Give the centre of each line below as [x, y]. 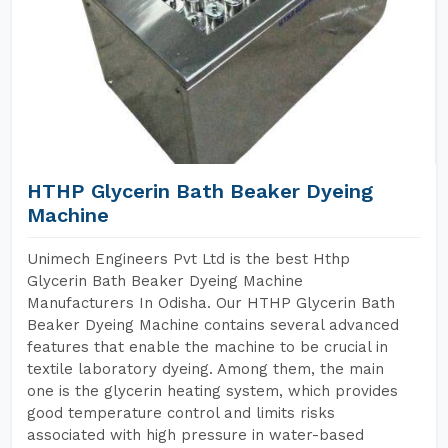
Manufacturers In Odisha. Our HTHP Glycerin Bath [211, 303]
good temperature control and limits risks [181, 413]
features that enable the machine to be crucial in [207, 347]
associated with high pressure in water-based [195, 435]
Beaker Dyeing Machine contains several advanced [213, 325]
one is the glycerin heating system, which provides [212, 391]
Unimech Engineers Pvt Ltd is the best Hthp [188, 259]
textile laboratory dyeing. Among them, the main [205, 369]
